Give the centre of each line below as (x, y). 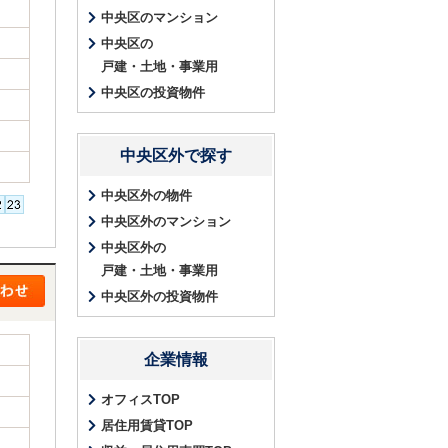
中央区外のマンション (166, 221)
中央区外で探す (176, 155)
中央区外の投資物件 (159, 296)
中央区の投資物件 (153, 92)
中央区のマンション (159, 17)
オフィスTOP (140, 399)
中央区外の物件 (146, 195)
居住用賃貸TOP (147, 425)
